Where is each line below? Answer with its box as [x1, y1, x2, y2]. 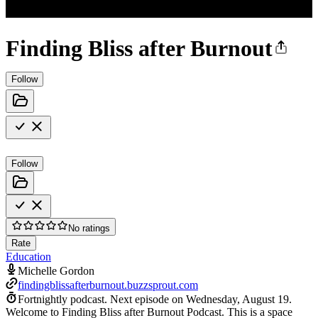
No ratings [68, 222, 110, 234]
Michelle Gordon [18, 264, 94, 277]
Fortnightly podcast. [18, 292, 107, 305]
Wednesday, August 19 [186, 292, 289, 305]
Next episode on [110, 292, 186, 305]
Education [6, 250, 51, 263]
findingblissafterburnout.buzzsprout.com [18, 278, 198, 291]
